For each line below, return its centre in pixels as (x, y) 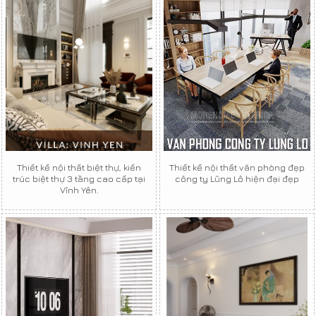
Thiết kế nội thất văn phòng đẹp (237, 167)
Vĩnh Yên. (79, 189)
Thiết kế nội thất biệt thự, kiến (79, 167)
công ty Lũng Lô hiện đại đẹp (237, 178)
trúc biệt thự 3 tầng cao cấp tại (79, 178)
